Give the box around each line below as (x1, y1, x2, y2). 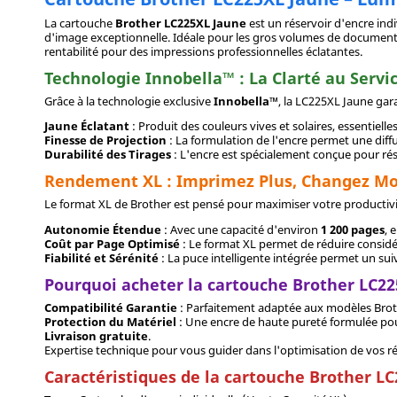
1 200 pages (321, 221, 385, 237)
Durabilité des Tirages (44, 146, 172, 163)
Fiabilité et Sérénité (44, 249, 160, 266)
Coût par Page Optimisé (44, 235, 181, 252)
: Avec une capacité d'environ (161, 221, 322, 237)
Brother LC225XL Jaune (115, 14, 247, 31)
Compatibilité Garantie (44, 299, 178, 315)
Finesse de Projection (44, 132, 167, 149)
